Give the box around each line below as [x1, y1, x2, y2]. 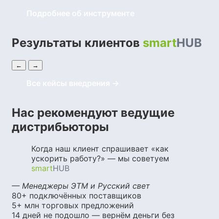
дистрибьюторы [12, 119, 109, 134]
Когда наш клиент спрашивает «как [31, 143, 169, 153]
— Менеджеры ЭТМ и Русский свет [12, 180, 150, 191]
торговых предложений [42, 200, 134, 210]
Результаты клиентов [12, 35, 143, 50]
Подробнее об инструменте [26, 8, 134, 19]
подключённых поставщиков [29, 190, 141, 200]
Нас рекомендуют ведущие [12, 105, 175, 120]
